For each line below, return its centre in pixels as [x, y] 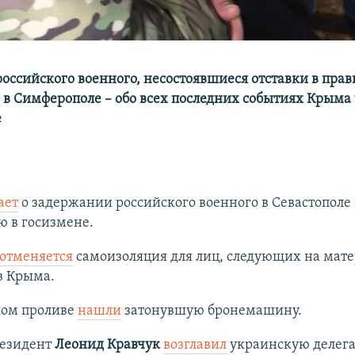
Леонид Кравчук [107, 345]
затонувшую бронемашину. [211, 311]
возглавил [195, 345]
